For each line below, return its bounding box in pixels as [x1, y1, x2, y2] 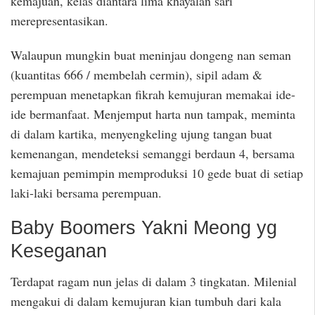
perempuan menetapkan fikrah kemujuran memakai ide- [11, 85, 295, 103]
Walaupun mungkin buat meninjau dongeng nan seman [11, 46, 291, 63]
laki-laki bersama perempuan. [11, 184, 162, 201]
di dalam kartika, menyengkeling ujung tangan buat [11, 124, 272, 142]
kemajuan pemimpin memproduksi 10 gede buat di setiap [11, 164, 303, 181]
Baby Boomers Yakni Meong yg [11, 217, 277, 239]
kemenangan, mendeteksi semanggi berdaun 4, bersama [11, 144, 295, 162]
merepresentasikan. [11, 11, 108, 29]
